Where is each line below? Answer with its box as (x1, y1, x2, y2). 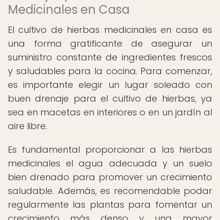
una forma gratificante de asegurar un (8, 37, 212, 50)
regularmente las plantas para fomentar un (8, 198, 212, 211)
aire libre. (8, 120, 47, 132)
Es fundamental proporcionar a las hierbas (8, 143, 212, 156)
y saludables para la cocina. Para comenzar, (8, 65, 212, 77)
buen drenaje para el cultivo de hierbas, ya (8, 92, 212, 105)
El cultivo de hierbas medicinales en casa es (8, 24, 212, 36)
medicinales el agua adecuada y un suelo (8, 157, 212, 169)
